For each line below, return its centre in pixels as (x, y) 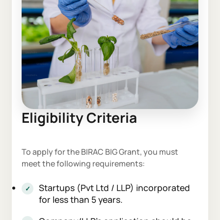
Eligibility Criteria (79, 118)
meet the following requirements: (83, 164)
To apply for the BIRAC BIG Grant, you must (100, 152)
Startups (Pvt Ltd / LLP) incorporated (114, 188)
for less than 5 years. (81, 200)
